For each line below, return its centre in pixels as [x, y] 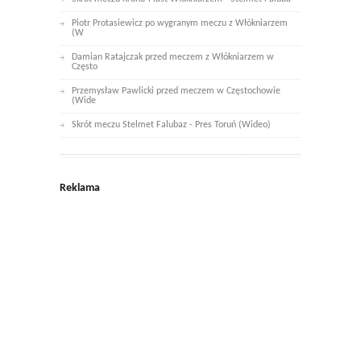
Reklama [80, 189]
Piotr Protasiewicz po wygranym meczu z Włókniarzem [180, 24]
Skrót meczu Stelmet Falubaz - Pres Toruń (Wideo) [171, 125]
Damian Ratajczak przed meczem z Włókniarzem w [173, 58]
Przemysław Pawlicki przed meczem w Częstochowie [176, 91]
